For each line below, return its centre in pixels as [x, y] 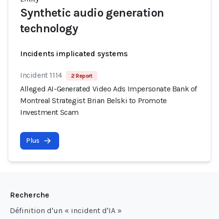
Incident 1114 [41, 75]
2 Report [81, 76]
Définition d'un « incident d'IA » [66, 210]
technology [49, 28]
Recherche [30, 195]
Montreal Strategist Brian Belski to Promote [93, 100]
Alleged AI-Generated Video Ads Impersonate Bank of [109, 89]
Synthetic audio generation [92, 13]
